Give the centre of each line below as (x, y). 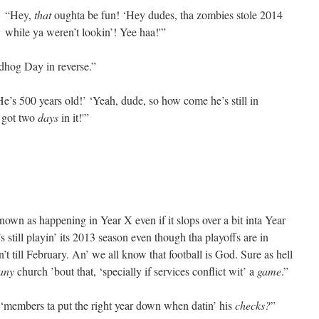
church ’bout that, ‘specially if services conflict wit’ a (136, 271)
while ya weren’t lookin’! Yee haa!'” (85, 32)
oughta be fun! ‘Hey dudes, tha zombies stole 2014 (167, 15)
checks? (253, 305)
